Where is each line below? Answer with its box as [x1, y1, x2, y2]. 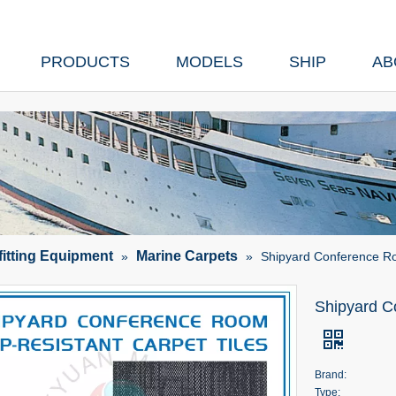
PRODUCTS [41, 53, 130, 71]
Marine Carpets [136, 248, 238, 263]
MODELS [176, 53, 243, 71]
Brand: [315, 369, 346, 381]
